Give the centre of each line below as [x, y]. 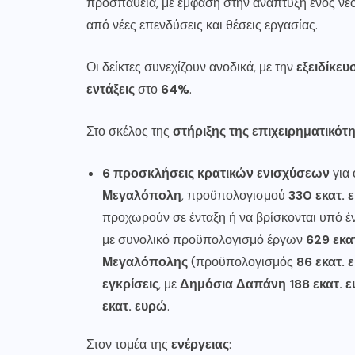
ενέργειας [200, 344]
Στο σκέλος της [130, 131]
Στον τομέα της [129, 344]
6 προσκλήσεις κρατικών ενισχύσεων [216, 173]
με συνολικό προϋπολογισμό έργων [204, 240]
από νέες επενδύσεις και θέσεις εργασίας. [202, 25]
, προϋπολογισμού [235, 195]
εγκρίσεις [130, 284]
